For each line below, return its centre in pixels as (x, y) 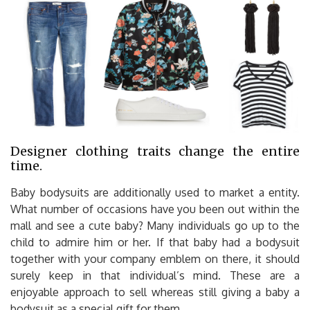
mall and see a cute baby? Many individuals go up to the (155, 225)
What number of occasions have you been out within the (155, 209)
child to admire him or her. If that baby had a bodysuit (155, 242)
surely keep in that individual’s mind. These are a (155, 275)
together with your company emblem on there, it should (155, 258)
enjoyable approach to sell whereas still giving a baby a (155, 292)
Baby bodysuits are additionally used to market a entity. (155, 192)
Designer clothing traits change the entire (155, 151)
